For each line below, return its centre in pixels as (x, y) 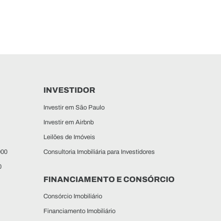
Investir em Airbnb (69, 122)
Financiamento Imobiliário (79, 211)
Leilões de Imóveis (69, 137)
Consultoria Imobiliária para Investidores (99, 152)
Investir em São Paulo (74, 107)
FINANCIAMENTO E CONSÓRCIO (109, 179)
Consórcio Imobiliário (73, 196)
